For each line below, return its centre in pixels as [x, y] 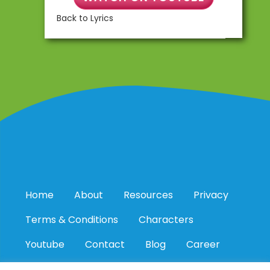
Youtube [45, 244]
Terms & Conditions [72, 220]
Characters [166, 220]
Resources [148, 195]
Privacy [211, 195]
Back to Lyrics [85, 18]
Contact [105, 244]
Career [203, 244]
